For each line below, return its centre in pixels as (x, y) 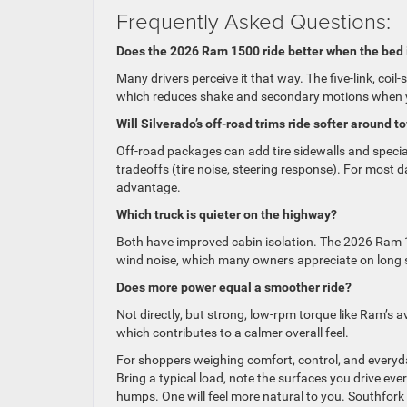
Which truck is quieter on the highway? (227, 215)
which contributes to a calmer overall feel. (233, 333)
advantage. (149, 188)
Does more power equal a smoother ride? (234, 288)
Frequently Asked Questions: (253, 21)
